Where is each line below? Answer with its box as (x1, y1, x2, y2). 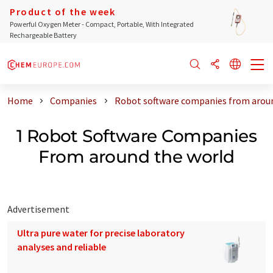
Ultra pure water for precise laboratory (17, 226, 185, 239)
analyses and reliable (17, 240, 106, 253)
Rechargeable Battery (10, 30, 77, 40)
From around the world (38, 146, 235, 167)
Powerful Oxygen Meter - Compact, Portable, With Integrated (10, 19, 194, 29)
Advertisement (7, 202, 69, 215)
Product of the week (10, 5, 116, 18)
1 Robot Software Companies (16, 125, 257, 146)
